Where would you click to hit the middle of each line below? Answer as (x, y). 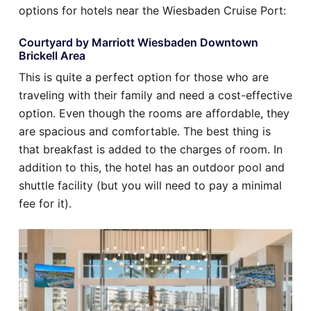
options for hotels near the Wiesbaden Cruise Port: (152, 10)
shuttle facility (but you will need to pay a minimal (150, 185)
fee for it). (45, 203)
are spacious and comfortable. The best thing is (145, 131)
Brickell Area (52, 55)
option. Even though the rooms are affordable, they (154, 113)
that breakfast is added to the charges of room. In (151, 149)
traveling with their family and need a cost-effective (155, 95)
